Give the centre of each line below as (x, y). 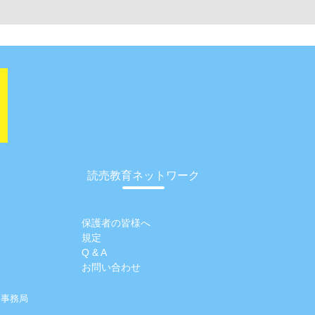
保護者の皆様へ (116, 223)
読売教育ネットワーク (143, 176)
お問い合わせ (111, 268)
